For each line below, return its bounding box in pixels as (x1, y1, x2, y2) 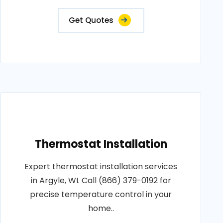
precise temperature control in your (30, 189, 172, 200)
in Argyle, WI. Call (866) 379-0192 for (30, 175, 171, 186)
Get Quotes (68, 15, 113, 25)
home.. (88, 203, 114, 214)
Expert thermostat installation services (24, 161, 178, 172)
